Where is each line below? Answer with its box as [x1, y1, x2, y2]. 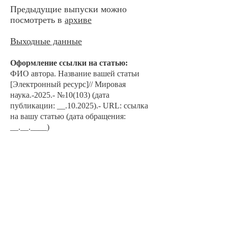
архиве [65, 15, 92, 25]
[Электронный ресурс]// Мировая [10, 80, 126, 89]
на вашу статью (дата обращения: [10, 112, 126, 121]
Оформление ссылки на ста [10, 59, 111, 67]
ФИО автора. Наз [10, 69, 71, 78]
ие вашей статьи [83, 69, 139, 78]
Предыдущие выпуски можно [10, 4, 127, 14]
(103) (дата [73, 91, 109, 99]
